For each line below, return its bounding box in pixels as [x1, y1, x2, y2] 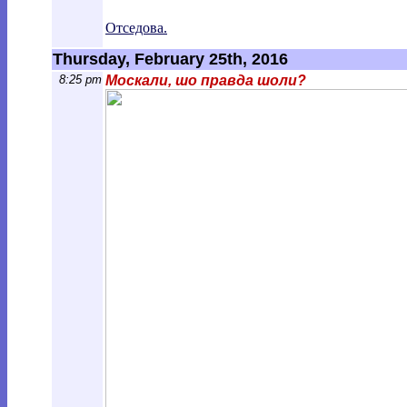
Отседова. [105, 20, 167, 35]
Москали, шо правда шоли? [105, 73, 306, 88]
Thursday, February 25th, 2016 [53, 50, 288, 68]
